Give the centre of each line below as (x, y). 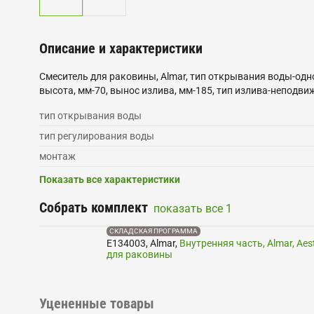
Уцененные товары (97, 303)
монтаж (57, 156)
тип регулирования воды (97, 136)
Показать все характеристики (110, 179)
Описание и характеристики (121, 48)
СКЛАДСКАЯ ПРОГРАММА (153, 231)
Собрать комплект (94, 207)
